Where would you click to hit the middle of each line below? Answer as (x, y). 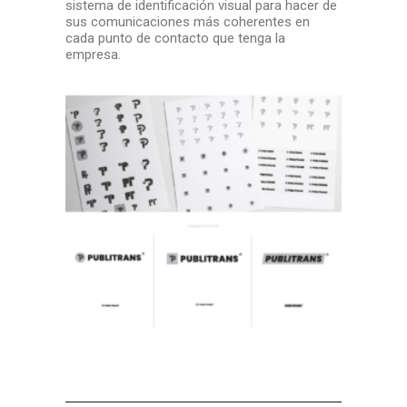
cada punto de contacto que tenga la (175, 38)
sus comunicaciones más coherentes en (188, 22)
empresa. (93, 55)
